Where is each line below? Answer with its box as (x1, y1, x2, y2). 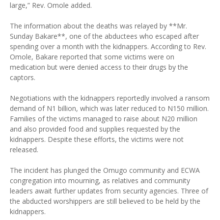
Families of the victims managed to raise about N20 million (10, 114, 197, 123)
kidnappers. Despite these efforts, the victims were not (10, 135, 184, 144)
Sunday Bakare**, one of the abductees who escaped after (10, 31, 199, 41)
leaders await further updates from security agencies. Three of (10, 186, 208, 195)
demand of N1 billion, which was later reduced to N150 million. (10, 104, 209, 113)
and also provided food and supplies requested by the (10, 124, 180, 134)
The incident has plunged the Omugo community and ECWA (10, 165, 200, 175)
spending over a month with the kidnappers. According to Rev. (10, 42, 206, 51)
